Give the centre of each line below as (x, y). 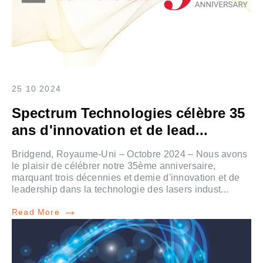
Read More (36, 212)
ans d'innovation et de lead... (110, 130)
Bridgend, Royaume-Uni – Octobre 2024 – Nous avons (130, 154)
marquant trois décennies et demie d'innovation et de (126, 178)
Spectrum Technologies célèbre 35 (129, 113)
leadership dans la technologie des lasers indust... (120, 190)
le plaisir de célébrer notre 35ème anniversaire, (114, 166)
